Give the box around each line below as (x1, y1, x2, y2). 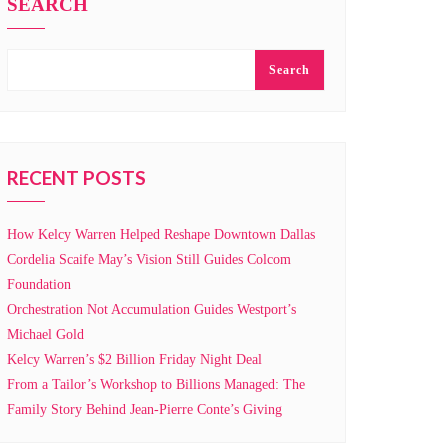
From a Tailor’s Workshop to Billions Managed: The (7, 377, 305, 392)
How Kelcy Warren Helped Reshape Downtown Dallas (7, 227, 315, 242)
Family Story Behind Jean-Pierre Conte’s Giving (7, 402, 282, 417)
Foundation (7, 277, 71, 292)
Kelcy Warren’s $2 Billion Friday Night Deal (7, 352, 262, 367)
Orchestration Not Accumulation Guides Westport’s (7, 302, 296, 317)
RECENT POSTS (7, 166, 146, 189)
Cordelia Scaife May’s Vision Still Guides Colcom (7, 252, 291, 267)
